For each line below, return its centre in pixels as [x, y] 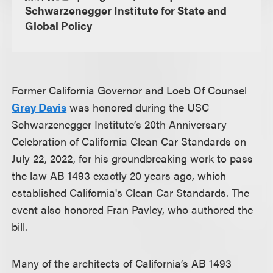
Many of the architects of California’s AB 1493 [122, 263]
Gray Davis [39, 107]
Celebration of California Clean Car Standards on [129, 141]
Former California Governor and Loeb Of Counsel [129, 90]
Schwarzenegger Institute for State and [126, 10]
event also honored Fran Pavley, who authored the [133, 209]
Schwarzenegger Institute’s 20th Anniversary [119, 124]
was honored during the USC [138, 107]
